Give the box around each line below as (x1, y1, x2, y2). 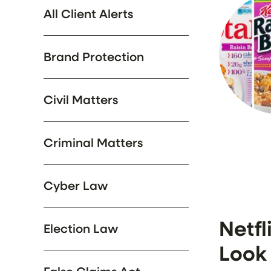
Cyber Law (44, 177, 108, 194)
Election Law (44, 220, 118, 237)
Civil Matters (44, 91, 118, 108)
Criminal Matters (44, 134, 143, 151)
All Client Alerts (44, 5, 133, 22)
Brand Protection (44, 48, 144, 65)
